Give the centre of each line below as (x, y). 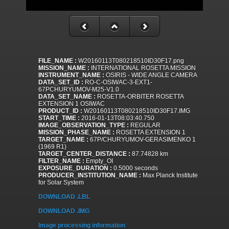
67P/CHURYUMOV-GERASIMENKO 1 (142, 140)
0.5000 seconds (135, 168)
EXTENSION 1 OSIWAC (72, 104)
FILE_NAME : (58, 61)
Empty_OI (99, 161)
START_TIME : (59, 118)
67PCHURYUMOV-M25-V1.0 (79, 90)
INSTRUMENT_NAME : (71, 75)
